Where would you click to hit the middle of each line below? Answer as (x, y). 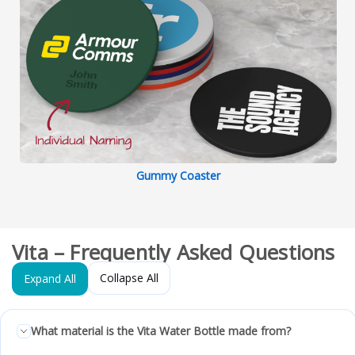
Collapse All (129, 277)
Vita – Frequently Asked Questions (174, 252)
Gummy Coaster (178, 175)
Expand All (50, 278)
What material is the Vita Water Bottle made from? (161, 330)
